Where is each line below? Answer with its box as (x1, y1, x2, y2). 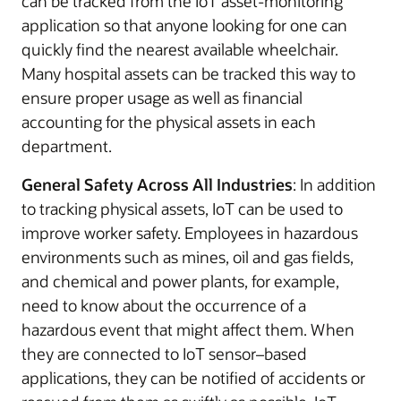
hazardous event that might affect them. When (21, 319, 354, 340)
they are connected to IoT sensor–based (21, 343, 307, 364)
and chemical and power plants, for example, (21, 270, 339, 292)
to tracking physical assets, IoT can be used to (21, 198, 343, 219)
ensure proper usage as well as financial (21, 87, 303, 108)
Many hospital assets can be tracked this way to (21, 63, 355, 84)
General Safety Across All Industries (21, 174, 293, 195)
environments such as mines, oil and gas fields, (21, 246, 354, 268)
